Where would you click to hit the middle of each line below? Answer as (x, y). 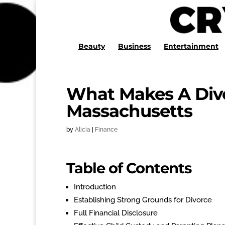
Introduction (95, 187)
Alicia (83, 130)
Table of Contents (129, 168)
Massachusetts (129, 111)
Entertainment (191, 46)
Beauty (92, 46)
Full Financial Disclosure (116, 213)
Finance (106, 130)
